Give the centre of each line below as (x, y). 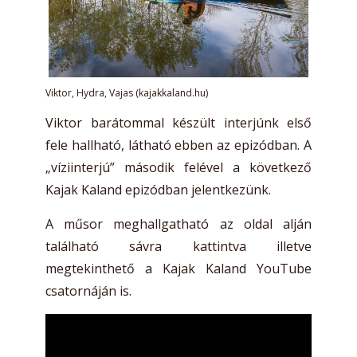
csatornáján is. (88, 290)
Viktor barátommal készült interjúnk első (178, 122)
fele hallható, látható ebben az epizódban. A (178, 145)
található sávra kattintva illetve (178, 246)
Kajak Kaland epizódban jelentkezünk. (158, 189)
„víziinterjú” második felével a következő (178, 167)
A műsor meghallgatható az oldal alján (178, 224)
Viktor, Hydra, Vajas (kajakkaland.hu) (127, 92)
